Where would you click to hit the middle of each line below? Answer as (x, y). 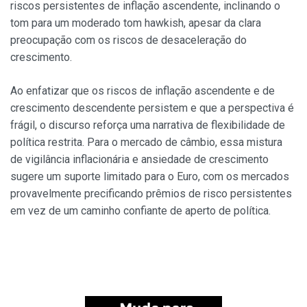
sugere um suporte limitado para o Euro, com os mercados (150, 177)
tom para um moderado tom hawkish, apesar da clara (136, 23)
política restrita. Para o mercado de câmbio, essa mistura (146, 143)
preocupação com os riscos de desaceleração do (128, 40)
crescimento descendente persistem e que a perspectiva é (152, 108)
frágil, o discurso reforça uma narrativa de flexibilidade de (148, 125)
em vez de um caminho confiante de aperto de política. (140, 211)
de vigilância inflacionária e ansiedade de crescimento (139, 160)
